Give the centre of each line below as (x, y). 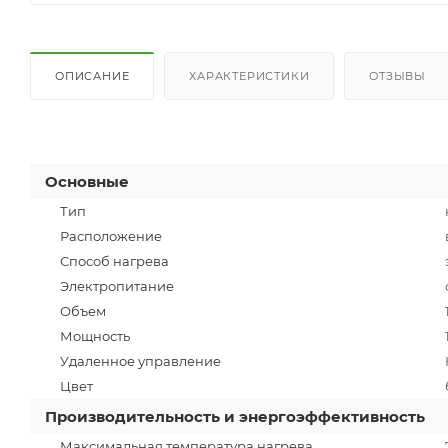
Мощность (95, 335)
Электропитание (117, 285)
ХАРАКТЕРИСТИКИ (249, 75)
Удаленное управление (140, 360)
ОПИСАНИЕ (92, 75)
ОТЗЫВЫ (398, 75)
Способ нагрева (114, 260)
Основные (87, 181)
